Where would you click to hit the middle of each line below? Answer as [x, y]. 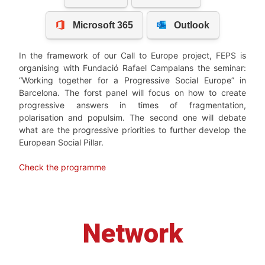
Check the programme [62, 167]
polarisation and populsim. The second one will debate [132, 118]
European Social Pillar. [62, 143]
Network [132, 234]
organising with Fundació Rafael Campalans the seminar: [132, 68]
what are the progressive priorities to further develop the [132, 130]
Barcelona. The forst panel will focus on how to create [132, 93]
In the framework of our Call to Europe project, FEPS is [132, 56]
